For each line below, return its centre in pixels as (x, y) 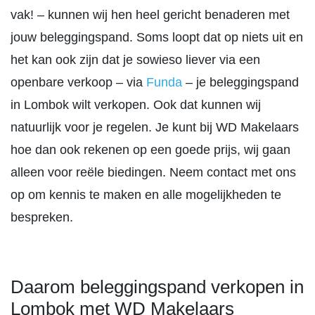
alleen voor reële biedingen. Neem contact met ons (153, 172)
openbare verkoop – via (78, 82)
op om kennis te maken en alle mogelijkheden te (146, 195)
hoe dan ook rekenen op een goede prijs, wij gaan (150, 150)
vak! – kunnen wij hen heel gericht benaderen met (150, 15)
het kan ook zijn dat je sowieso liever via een (135, 60)
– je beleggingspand (240, 82)
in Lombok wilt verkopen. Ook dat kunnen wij (136, 105)
